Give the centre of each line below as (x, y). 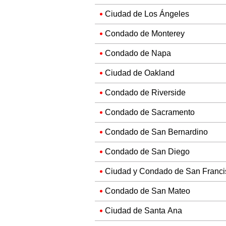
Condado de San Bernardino (156, 132)
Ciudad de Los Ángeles (147, 14)
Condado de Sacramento (150, 112)
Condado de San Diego (147, 152)
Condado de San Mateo (148, 191)
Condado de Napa (138, 53)
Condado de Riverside (145, 93)
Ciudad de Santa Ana (144, 211)
